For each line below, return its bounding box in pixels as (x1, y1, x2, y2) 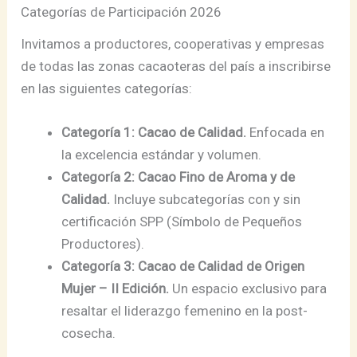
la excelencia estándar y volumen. (61, 147, 262, 163)
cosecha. (61, 325, 116, 342)
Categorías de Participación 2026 (29, 4, 222, 21)
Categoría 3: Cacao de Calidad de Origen (61, 258, 305, 275)
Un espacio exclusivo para (169, 280, 328, 297)
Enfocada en (246, 124, 325, 141)
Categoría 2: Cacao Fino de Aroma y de (61, 169, 296, 186)
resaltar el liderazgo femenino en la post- (61, 303, 308, 320)
